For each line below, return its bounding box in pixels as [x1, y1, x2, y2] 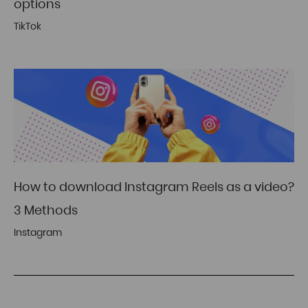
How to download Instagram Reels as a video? [14, 178, 294, 196]
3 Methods [14, 201, 78, 219]
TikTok [14, 19, 41, 34]
